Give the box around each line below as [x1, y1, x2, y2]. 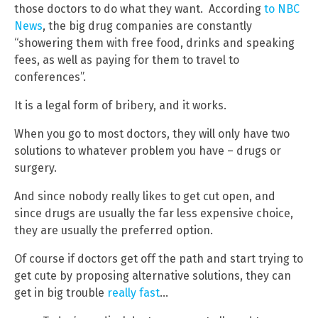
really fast [107, 285, 160, 300]
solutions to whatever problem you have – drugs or [14, 143, 281, 158]
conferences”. [14, 70, 86, 84]
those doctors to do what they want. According [14, 1, 264, 16]
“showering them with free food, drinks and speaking [14, 35, 295, 50]
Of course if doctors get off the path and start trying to [14, 251, 303, 265]
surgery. [14, 160, 57, 175]
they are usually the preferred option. [14, 223, 213, 237]
